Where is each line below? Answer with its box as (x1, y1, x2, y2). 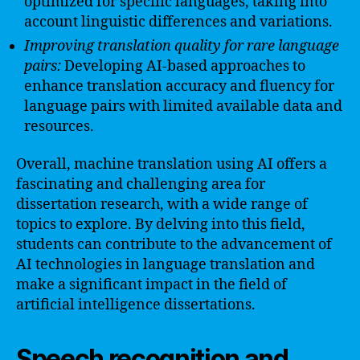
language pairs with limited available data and (24, 96, 342, 116)
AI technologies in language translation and (16, 256, 315, 274)
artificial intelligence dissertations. (16, 296, 256, 314)
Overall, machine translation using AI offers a (16, 155, 327, 174)
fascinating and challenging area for (16, 175, 265, 194)
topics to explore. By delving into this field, (16, 215, 305, 234)
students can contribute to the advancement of (16, 235, 332, 254)
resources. (24, 117, 94, 136)
